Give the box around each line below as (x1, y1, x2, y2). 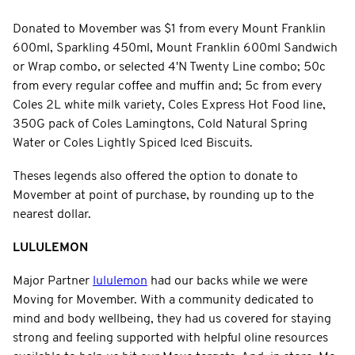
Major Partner (13, 274, 93, 288)
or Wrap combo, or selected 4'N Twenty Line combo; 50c (13, 60, 326, 74)
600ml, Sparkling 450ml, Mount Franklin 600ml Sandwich (13, 41, 338, 55)
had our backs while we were (147, 274, 307, 288)
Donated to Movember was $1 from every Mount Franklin (13, 22, 326, 36)
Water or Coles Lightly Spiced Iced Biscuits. (13, 136, 253, 150)
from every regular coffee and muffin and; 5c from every (13, 79, 322, 93)
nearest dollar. (13, 208, 91, 221)
